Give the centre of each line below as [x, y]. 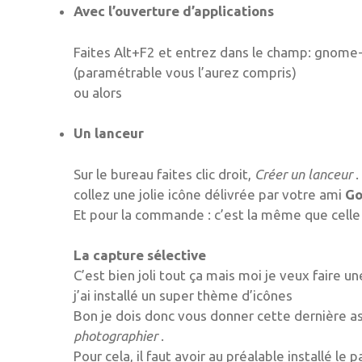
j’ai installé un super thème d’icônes [183, 296]
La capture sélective [140, 255]
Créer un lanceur [305, 174]
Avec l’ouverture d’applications [174, 11]
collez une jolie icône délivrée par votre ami [209, 194]
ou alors [98, 92]
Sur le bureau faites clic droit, [164, 174]
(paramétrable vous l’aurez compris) [185, 72]
